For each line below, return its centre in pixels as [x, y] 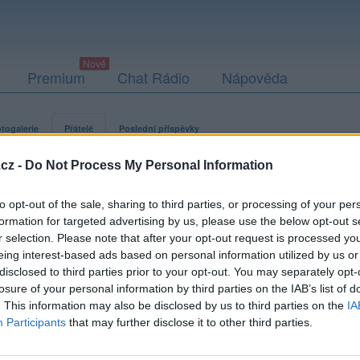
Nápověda [255, 77]
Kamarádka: [153, 262]
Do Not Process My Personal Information [149, 165]
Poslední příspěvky [159, 128]
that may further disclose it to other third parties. [189, 322]
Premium [56, 77]
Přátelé [79, 128]
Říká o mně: [151, 282]
